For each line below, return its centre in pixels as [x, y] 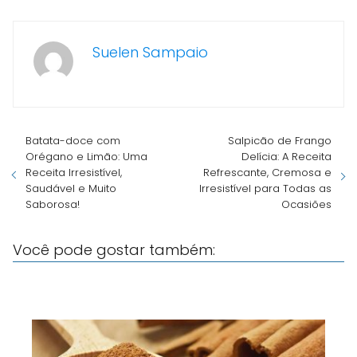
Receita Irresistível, [74, 173]
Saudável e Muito [71, 188]
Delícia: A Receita [286, 157]
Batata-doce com [73, 141]
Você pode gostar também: [114, 250]
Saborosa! [53, 204]
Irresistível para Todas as [265, 188]
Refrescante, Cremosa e [267, 173]
